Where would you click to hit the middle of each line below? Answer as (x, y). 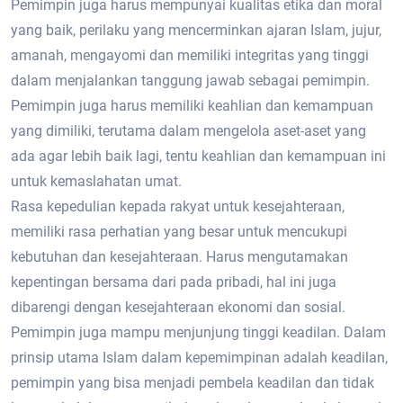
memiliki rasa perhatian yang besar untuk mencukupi (179, 232)
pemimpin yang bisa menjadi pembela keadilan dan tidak (193, 383)
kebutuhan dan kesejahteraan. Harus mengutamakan (179, 257)
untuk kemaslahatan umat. (96, 181)
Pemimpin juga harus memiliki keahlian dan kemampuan (192, 106)
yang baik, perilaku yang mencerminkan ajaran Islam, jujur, (196, 30)
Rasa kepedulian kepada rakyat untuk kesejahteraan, (178, 206)
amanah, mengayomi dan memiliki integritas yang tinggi (190, 55)
